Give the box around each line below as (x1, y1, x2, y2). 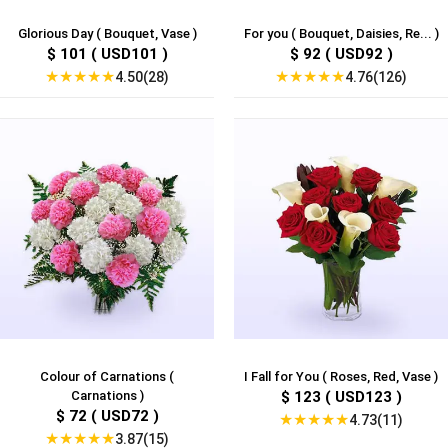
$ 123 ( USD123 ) (280, 388, 402, 407)
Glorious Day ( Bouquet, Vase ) (17, 26, 197, 42)
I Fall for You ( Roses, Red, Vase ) (244, 369, 438, 385)
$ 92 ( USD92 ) (289, 45, 393, 64)
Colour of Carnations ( (40, 369, 174, 385)
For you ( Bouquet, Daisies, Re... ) (243, 26, 439, 42)
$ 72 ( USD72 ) (55, 407, 159, 426)
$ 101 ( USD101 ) (46, 45, 168, 64)
